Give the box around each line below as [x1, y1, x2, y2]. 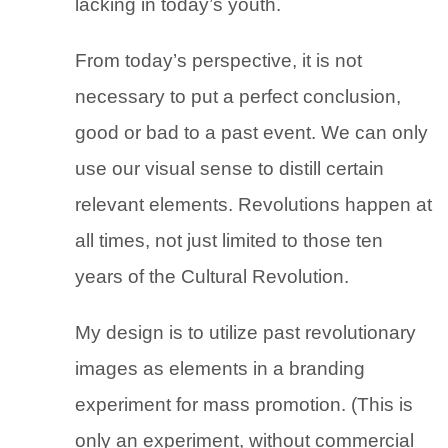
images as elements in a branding [75, 358, 365, 380]
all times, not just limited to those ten [75, 230, 383, 252]
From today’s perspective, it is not [75, 50, 362, 72]
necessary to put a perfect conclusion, [75, 86, 401, 108]
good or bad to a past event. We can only [75, 122, 428, 144]
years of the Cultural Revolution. [75, 266, 349, 288]
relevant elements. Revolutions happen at [75, 194, 432, 216]
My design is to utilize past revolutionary [75, 322, 416, 344]
